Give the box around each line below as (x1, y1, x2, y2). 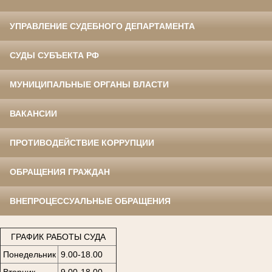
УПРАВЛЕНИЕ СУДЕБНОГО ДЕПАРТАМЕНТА (10, 21, 195, 32)
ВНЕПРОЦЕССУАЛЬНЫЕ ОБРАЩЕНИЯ (10, 196, 171, 206)
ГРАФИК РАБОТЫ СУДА (11, 231, 106, 242)
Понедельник (2, 249, 56, 259)
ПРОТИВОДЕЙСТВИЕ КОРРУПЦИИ (10, 138, 154, 148)
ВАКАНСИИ (10, 109, 57, 119)
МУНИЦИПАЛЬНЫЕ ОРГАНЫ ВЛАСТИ (10, 80, 169, 90)
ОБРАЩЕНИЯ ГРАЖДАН (10, 167, 110, 177)
